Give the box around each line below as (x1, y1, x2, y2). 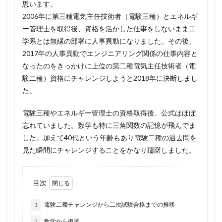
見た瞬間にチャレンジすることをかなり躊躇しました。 (22, 146, 196, 155)
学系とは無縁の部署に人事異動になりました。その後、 (22, 37, 196, 46)
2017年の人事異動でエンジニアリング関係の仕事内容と (22, 49, 198, 58)
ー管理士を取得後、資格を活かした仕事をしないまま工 (22, 24, 196, 33)
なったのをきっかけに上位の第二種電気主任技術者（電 (22, 61, 196, 70)
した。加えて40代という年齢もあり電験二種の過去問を (22, 133, 197, 142)
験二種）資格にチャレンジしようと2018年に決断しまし (22, 74, 198, 83)
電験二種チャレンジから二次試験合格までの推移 (43, 201, 175, 209)
